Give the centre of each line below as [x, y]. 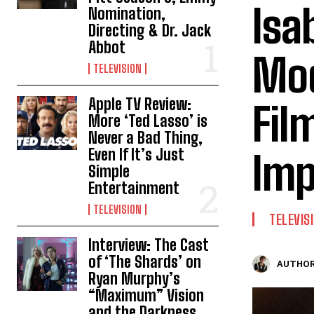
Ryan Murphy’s [135, 278]
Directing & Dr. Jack [150, 30]
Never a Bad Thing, [146, 137]
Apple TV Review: [140, 104]
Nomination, [127, 13]
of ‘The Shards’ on [145, 261]
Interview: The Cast [149, 245]
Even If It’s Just [137, 154]
